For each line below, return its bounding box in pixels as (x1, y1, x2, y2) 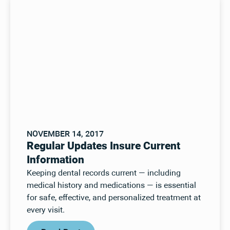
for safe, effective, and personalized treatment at (26, 194, 201, 203)
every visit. (26, 206, 65, 215)
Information (26, 155, 84, 166)
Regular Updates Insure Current (26, 141, 180, 152)
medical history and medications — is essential (26, 182, 196, 190)
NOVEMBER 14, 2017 (26, 130, 104, 139)
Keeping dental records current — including (26, 169, 181, 178)
